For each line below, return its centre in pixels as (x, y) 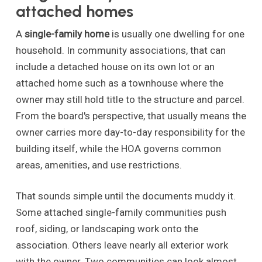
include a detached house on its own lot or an (115, 66)
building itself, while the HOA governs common (118, 148)
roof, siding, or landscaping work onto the (107, 229)
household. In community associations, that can (120, 50)
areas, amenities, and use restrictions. (99, 165)
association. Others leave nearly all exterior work (122, 245)
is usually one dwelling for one (177, 34)
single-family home (67, 34)
